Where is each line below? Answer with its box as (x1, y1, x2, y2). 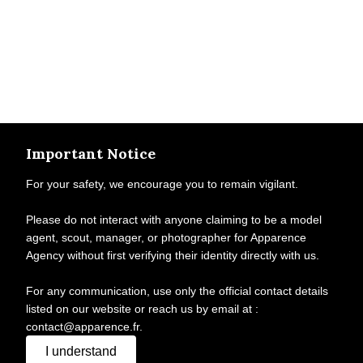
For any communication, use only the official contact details (26, 284, 328, 297)
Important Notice (26, 144, 156, 163)
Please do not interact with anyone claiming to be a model (26, 213, 322, 226)
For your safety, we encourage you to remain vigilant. (26, 177, 298, 190)
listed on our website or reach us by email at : (26, 302, 258, 315)
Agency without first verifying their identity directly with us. (26, 249, 319, 262)
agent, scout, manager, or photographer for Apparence (26, 231, 306, 244)
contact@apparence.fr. (26, 320, 143, 333)
